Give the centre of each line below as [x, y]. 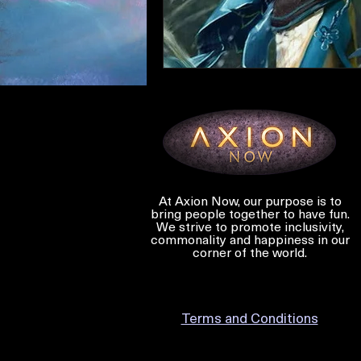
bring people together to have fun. [250, 215]
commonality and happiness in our [250, 241]
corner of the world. [250, 253]
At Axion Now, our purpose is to [250, 202]
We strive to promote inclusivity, [250, 228]
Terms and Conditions [249, 319]
